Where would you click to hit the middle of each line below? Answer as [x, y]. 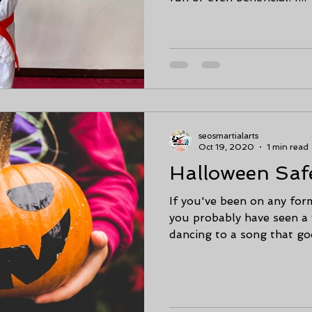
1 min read [288, 147]
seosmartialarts [228, 135]
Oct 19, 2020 [226, 147]
